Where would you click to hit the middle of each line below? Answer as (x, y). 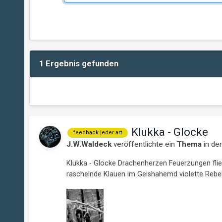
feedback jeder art (97, 133)
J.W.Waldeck (89, 144)
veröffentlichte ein (144, 144)
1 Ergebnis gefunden (79, 64)
